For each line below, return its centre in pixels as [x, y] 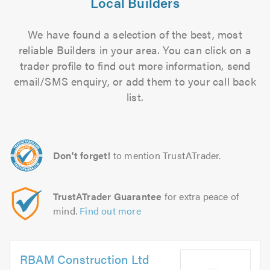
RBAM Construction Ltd [85, 259]
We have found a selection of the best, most [135, 34]
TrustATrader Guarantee [108, 196]
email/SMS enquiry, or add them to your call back [135, 81]
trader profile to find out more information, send [135, 65]
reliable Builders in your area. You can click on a [135, 50]
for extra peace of [201, 196]
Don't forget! [82, 155]
